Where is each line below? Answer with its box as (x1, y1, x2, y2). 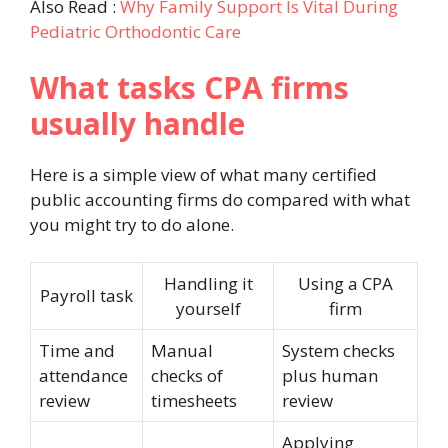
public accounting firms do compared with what (30, 187, 410, 211)
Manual (151, 339, 213, 363)
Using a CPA (298, 272, 393, 296)
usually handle (30, 102, 245, 144)
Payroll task (40, 284, 133, 308)
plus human (282, 364, 378, 388)
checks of (151, 364, 223, 388)
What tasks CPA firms (30, 66, 349, 108)
